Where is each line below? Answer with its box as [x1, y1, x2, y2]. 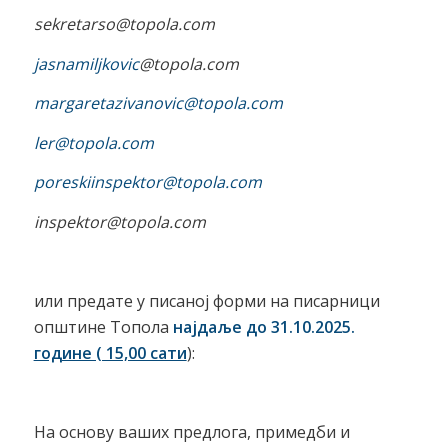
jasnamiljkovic [33, 52, 139, 75]
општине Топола [33, 316, 173, 339]
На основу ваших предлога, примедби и [33, 421, 350, 444]
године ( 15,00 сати [33, 342, 187, 365]
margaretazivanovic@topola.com [33, 92, 283, 115]
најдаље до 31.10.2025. [172, 316, 355, 339]
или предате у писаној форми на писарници [33, 290, 380, 313]
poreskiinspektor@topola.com [33, 171, 262, 194]
